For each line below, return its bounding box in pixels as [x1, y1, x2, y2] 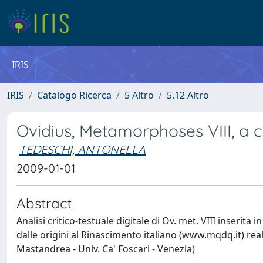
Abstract [16, 194, 72, 212]
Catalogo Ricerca [37, 89, 112, 102]
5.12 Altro [167, 89, 209, 102]
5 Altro [124, 89, 154, 102]
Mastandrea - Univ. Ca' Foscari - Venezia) [16, 242, 195, 255]
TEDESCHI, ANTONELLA [19, 142, 146, 157]
